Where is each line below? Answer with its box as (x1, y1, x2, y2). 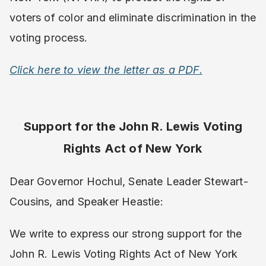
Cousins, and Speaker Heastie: (9, 195, 163, 208)
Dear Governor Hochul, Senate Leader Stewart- (9, 175, 248, 188)
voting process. (9, 31, 87, 44)
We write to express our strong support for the (9, 227, 242, 240)
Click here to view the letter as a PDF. (9, 64, 202, 76)
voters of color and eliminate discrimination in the (9, 11, 256, 24)
